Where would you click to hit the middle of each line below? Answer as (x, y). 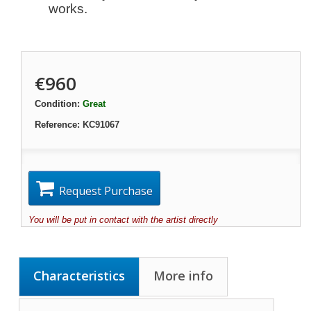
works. (68, 9)
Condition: (57, 104)
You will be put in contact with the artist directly (123, 220)
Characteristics (79, 276)
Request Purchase (106, 191)
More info (183, 276)
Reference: (57, 125)
